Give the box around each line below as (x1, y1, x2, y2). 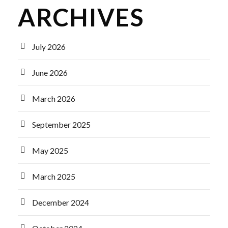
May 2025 (32, 146, 68, 155)
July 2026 (32, 42, 66, 51)
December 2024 (32, 197, 89, 207)
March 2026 (32, 94, 75, 103)
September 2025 (32, 120, 91, 129)
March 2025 (32, 172, 75, 181)
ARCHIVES (18, 3, 145, 32)
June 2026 (32, 68, 68, 77)
